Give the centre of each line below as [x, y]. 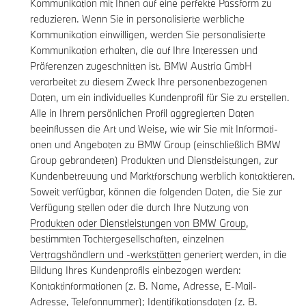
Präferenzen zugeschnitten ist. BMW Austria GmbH [141, 66]
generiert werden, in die [234, 255]
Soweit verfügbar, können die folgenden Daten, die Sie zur [156, 192]
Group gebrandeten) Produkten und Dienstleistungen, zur [154, 161]
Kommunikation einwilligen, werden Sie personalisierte [148, 35]
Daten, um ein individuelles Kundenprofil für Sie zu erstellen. [160, 98]
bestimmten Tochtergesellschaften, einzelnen [127, 239]
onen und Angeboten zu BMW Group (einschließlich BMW [155, 145]
